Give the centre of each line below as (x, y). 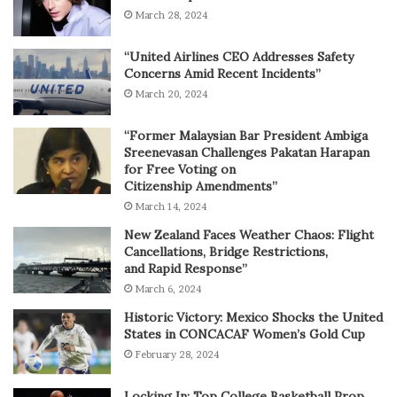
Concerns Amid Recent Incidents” (222, 73)
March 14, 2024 (171, 206)
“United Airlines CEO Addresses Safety (239, 56)
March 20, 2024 (171, 93)
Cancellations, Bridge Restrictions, (226, 251)
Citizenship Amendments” (201, 186)
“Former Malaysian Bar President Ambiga (246, 135)
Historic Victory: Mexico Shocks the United (253, 317)
